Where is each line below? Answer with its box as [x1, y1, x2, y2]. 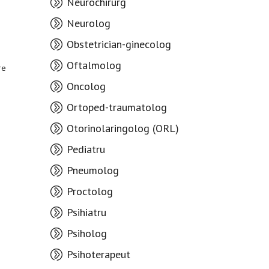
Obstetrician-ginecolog [66, 37, 171, 51]
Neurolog [66, 16, 110, 30]
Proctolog [66, 184, 113, 198]
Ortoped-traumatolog [66, 100, 167, 114]
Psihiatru [66, 205, 106, 219]
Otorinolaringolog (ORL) [66, 121, 179, 135]
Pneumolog [66, 163, 119, 177]
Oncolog [66, 79, 106, 93]
